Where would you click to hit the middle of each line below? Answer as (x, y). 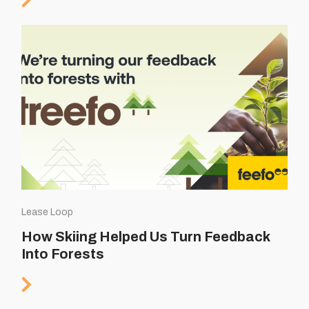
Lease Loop (48, 212)
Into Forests (63, 253)
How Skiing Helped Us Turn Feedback (146, 236)
